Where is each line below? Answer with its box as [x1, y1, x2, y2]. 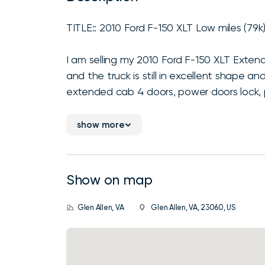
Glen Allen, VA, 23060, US [151, 203, 235, 212]
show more [77, 119, 125, 130]
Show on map [66, 172, 153, 189]
